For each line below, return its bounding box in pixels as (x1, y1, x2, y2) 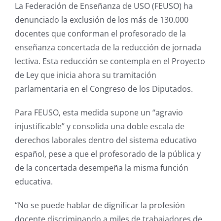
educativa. (15, 176, 53, 187)
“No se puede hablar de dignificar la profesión (15, 199, 185, 211)
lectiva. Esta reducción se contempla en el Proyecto (15, 55, 205, 67)
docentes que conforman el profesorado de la (15, 28, 186, 39)
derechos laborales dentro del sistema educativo (15, 134, 197, 146)
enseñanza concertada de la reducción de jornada (15, 41, 201, 53)
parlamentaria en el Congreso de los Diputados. (15, 83, 193, 94)
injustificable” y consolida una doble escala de (15, 120, 184, 132)
